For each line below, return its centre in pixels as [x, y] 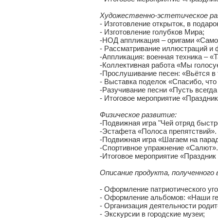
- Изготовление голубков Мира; [152, 32]
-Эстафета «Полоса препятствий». [158, 131]
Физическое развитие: [138, 115]
